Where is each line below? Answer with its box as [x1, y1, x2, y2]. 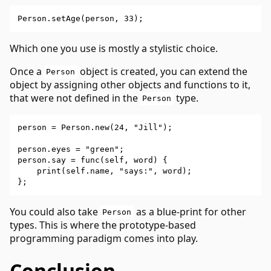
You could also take [10, 204, 100, 218]
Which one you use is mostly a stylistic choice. [10, 41, 218, 55]
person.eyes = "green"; [18, 144, 124, 154]
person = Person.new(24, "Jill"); [18, 122, 172, 132]
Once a [10, 64, 44, 78]
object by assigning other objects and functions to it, [10, 77, 250, 91]
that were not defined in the [10, 91, 140, 105]
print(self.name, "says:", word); [18, 166, 192, 175]
